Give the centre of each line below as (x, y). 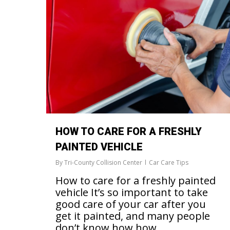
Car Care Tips (169, 162)
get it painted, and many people (133, 216)
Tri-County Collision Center (103, 162)
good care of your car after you (131, 204)
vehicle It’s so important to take (132, 192)
